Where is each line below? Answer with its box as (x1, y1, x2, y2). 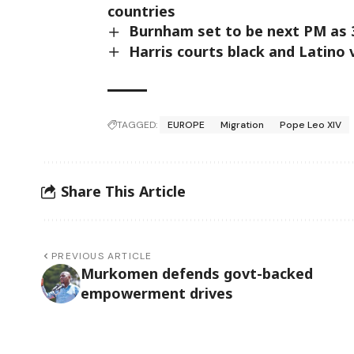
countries (107, 2, 176, 21)
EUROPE (168, 119, 205, 132)
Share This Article (61, 181, 186, 201)
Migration (220, 119, 265, 132)
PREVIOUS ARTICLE (51, 250, 153, 263)
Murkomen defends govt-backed (81, 264, 313, 284)
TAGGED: (117, 119, 158, 132)
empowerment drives (81, 284, 233, 303)
